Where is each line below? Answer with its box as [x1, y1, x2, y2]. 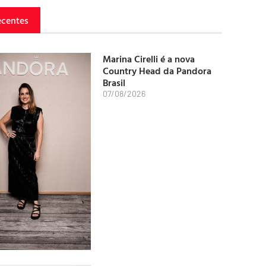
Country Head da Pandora [103, 63, 211, 78]
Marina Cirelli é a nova [103, 51, 195, 66]
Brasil [103, 75, 125, 90]
